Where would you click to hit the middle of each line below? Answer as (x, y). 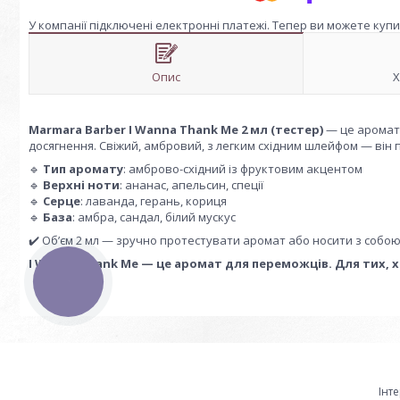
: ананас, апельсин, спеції (192, 185)
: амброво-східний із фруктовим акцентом (243, 169)
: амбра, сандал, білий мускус (154, 217)
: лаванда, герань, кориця (154, 201)
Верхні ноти (81, 185)
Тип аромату (83, 169)
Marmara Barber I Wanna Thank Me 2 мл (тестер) (176, 129)
